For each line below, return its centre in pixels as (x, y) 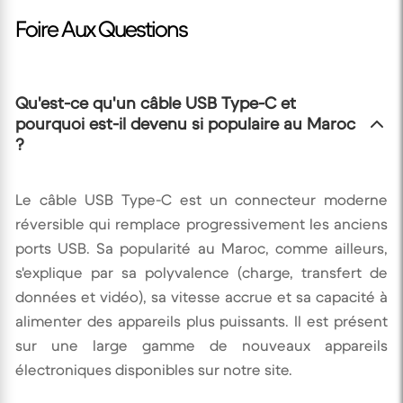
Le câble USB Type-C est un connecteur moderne (201, 200)
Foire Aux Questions (101, 28)
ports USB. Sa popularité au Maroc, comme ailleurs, (201, 249)
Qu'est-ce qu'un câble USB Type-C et (156, 103)
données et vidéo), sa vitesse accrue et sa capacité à (201, 297)
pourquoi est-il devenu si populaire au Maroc (185, 124)
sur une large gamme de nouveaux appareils (201, 346)
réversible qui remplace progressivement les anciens (201, 224)
